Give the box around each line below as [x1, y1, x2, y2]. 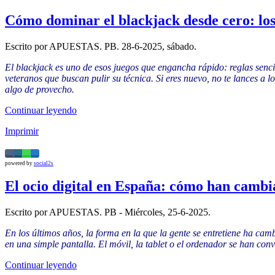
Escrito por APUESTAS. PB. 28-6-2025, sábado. [5, 41, 196, 52]
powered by [5, 160, 34, 166]
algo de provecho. [5, 83, 74, 95]
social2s [34, 160, 53, 166]
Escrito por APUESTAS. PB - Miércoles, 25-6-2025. [5, 207, 211, 218]
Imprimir [5, 125, 39, 136]
